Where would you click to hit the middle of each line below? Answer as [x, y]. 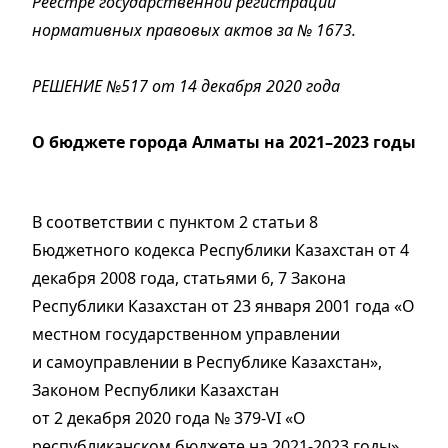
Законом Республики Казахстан [157, 390]
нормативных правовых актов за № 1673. [194, 30]
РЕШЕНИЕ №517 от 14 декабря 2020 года [186, 86]
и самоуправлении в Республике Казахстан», [207, 362]
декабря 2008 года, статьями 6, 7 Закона [189, 278]
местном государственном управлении [188, 334]
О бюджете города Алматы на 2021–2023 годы [224, 142]
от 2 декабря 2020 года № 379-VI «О [169, 418]
